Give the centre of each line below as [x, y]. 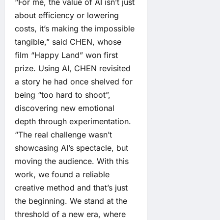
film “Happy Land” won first [66, 55]
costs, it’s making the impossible [75, 28]
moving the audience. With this [72, 161]
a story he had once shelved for [74, 81]
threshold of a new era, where [70, 214]
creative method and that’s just [71, 187]
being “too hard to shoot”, [63, 95]
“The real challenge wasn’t [63, 134]
